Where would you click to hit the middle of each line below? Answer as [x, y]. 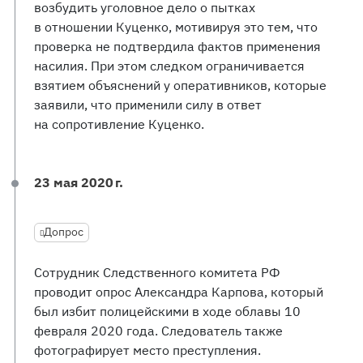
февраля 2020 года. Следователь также [158, 331]
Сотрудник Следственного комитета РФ [157, 272]
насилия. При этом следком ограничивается [169, 66]
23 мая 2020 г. [79, 182]
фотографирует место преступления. [147, 350]
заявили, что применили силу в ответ [148, 105]
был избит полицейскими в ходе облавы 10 [167, 311]
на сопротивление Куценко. [119, 124]
